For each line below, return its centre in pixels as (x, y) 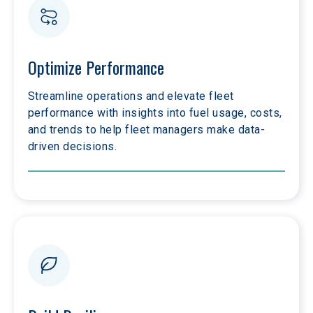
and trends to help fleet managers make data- (147, 130)
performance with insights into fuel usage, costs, (157, 113)
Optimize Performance (96, 67)
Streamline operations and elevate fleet (133, 96)
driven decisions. (74, 146)
